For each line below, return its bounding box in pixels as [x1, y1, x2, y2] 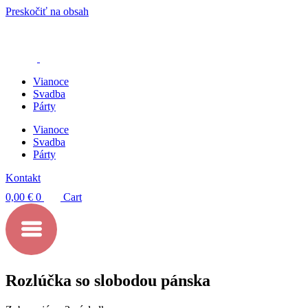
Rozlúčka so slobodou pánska [5, 271, 210, 289]
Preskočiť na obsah [5, 5, 89, 17]
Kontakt [5, 172, 41, 184]
